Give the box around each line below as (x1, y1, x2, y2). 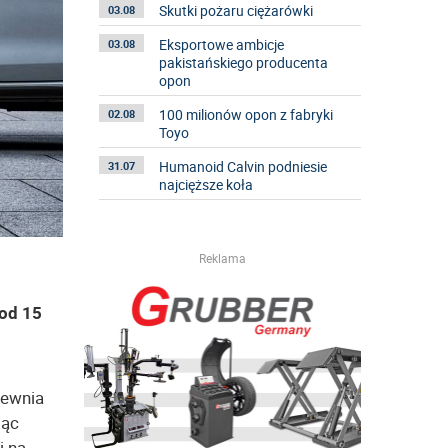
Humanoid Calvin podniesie (158, 157, 327, 176)
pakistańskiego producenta (158, 53, 328, 72)
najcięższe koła (158, 175, 253, 194)
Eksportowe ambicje (158, 35, 284, 54)
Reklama (198, 250, 246, 266)
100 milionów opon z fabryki (158, 105, 333, 124)
